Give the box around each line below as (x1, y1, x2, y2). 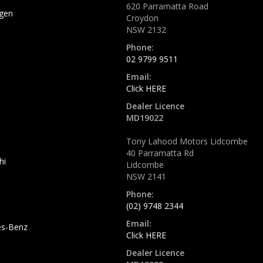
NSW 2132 (126, 23, 166, 35)
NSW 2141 (126, 170, 166, 182)
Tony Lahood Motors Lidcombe (126, 135, 248, 147)
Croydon (126, 12, 159, 23)
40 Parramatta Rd (126, 147, 194, 159)
